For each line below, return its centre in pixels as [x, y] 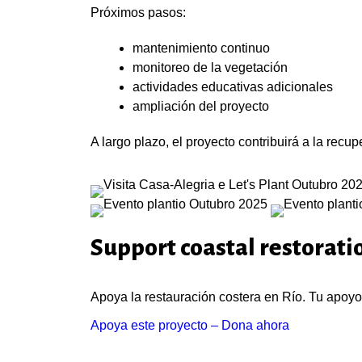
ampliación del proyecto [201, 106]
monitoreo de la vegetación [210, 67]
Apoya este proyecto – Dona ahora [190, 325]
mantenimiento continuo [201, 48]
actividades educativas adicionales [233, 87]
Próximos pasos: [138, 13]
